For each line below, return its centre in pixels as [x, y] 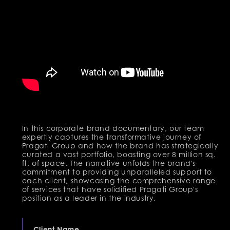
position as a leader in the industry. [89, 198]
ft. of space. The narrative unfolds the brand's [109, 163]
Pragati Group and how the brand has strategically [120, 145]
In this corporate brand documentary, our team [113, 128]
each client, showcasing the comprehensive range [119, 180]
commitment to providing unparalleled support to [117, 171]
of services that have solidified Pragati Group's [110, 189]
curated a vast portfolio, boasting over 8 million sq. [119, 154]
